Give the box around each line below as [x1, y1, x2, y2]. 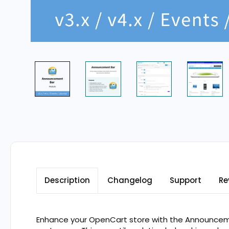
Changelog [107, 175, 152, 186]
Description [44, 174, 90, 186]
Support [170, 175, 201, 186]
